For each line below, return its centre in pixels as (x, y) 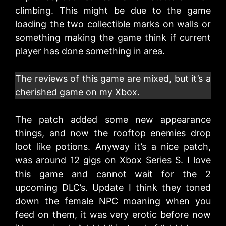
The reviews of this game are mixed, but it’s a (113, 79)
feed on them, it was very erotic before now (113, 215)
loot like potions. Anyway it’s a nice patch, (113, 147)
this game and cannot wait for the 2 (113, 174)
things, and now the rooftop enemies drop (113, 133)
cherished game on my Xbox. (77, 92)
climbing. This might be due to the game (113, 11)
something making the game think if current (113, 38)
